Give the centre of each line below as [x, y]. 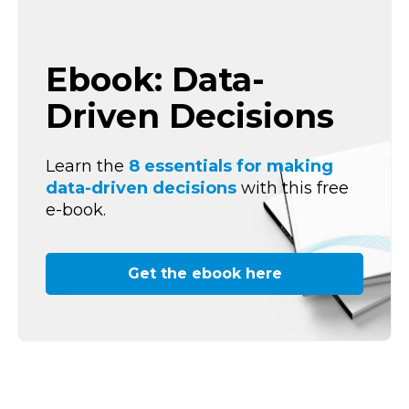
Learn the [87, 166]
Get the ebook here [204, 273]
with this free [293, 188]
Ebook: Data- [155, 80]
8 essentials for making [231, 166]
